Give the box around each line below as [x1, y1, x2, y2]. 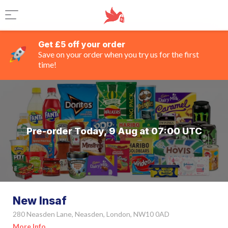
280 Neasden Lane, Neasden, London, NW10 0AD [13, 210, 169, 218]
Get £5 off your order [38, 39, 125, 49]
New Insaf [13, 194, 67, 207]
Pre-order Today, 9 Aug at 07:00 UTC [26, 125, 202, 137]
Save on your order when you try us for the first [38, 49, 199, 59]
